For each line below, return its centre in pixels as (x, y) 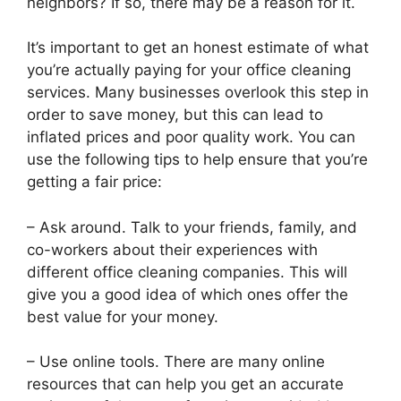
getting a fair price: (94, 182)
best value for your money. (123, 316)
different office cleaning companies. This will (187, 272)
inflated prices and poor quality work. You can (191, 137)
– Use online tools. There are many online (176, 362)
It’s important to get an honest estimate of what (198, 48)
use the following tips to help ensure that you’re (197, 160)
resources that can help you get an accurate (185, 384)
